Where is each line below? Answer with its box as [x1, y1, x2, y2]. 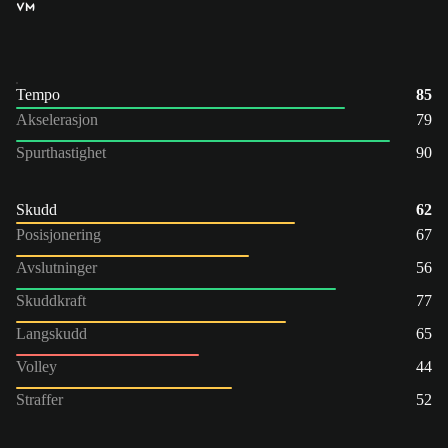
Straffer [16, 390, 63, 408]
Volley [16, 357, 57, 375]
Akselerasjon [16, 110, 98, 128]
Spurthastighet [16, 143, 106, 161]
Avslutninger [16, 258, 97, 276]
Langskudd [16, 324, 87, 342]
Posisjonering [16, 225, 101, 243]
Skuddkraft [16, 291, 86, 309]
